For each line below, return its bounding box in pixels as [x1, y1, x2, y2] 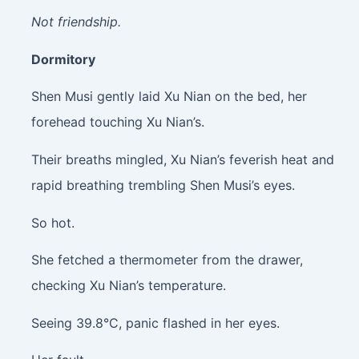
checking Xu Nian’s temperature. [30, 277, 226, 294]
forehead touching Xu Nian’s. [30, 114, 204, 131]
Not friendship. [30, 14, 121, 30]
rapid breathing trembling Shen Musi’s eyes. [30, 176, 295, 193]
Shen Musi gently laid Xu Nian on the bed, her [30, 88, 307, 105]
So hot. [30, 214, 75, 231]
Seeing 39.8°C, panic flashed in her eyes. [30, 314, 280, 331]
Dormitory [30, 50, 95, 67]
